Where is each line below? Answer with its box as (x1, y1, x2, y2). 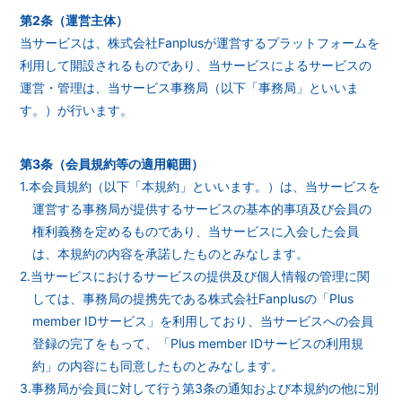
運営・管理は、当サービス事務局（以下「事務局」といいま (20, 80, 360, 95)
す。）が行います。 (20, 102, 134, 118)
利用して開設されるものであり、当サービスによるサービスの (20, 57, 372, 73)
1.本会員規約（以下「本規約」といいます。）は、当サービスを (20, 179, 381, 194)
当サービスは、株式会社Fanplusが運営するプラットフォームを (20, 35, 380, 50)
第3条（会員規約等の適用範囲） (20, 156, 205, 171)
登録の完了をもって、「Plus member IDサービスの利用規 (32, 336, 364, 351)
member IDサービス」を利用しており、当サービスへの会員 (32, 313, 374, 328)
